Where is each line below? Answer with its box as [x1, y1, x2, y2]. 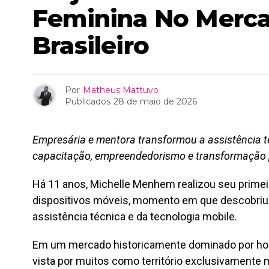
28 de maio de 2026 [113, 95, 197, 107]
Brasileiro [32, 31, 149, 61]
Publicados [65, 95, 110, 107]
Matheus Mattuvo [83, 84, 159, 95]
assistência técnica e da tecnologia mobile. [32, 210, 237, 223]
